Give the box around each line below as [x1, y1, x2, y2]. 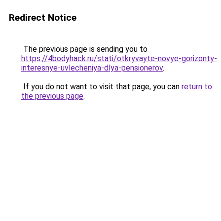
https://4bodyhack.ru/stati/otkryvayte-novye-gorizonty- [21, 54, 217, 63]
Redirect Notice [9, 12, 76, 23]
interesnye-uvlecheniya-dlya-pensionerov [21, 63, 163, 73]
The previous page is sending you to [21, 44, 147, 54]
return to [182, 82, 212, 91]
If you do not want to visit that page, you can [21, 82, 182, 91]
